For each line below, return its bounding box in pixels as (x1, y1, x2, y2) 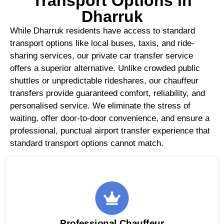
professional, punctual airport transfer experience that (10, 125, 210, 135)
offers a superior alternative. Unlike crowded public (10, 63, 200, 73)
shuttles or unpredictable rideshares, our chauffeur (10, 75, 198, 85)
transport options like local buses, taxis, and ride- (10, 38, 194, 48)
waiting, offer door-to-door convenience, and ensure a (10, 113, 209, 123)
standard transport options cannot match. (10, 138, 163, 148)
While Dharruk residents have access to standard (10, 25, 195, 35)
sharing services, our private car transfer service (10, 50, 193, 60)
